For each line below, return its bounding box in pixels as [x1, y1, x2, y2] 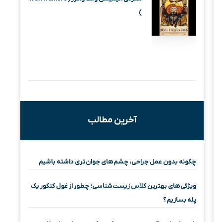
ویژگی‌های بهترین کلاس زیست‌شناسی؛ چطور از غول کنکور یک [31, 181, 197, 190]
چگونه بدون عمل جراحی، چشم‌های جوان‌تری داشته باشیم [39, 157, 197, 166]
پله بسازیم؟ [163, 195, 197, 204]
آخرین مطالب [87, 114, 137, 126]
